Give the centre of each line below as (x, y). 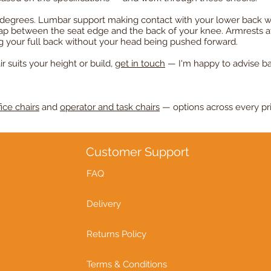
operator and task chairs (110, 107)
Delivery (104, 204)
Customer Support (138, 152)
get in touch (140, 64)
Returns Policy (116, 234)
